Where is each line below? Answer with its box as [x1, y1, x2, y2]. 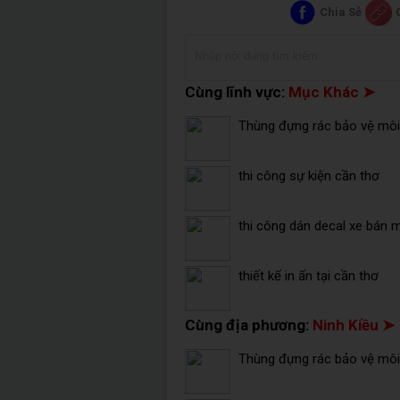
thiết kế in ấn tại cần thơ [238, 268, 379, 284]
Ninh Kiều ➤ [312, 316, 395, 334]
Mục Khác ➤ [288, 83, 375, 101]
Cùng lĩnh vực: [185, 83, 288, 101]
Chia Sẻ [320, 4, 362, 19]
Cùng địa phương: [185, 316, 312, 334]
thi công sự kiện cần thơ [238, 168, 379, 184]
